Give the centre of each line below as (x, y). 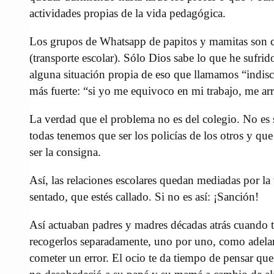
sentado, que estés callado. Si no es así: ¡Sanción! (144, 197)
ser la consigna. (65, 152)
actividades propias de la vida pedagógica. (128, 13)
